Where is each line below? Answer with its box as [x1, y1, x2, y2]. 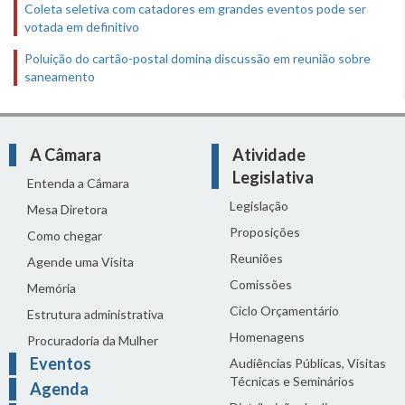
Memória [27, 279, 76, 296]
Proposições [230, 223, 300, 240]
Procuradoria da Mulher [27, 332, 158, 348]
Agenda [30, 378, 89, 399]
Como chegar [27, 227, 102, 243]
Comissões [230, 276, 292, 292]
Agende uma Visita [27, 253, 134, 269]
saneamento [24, 68, 95, 84]
